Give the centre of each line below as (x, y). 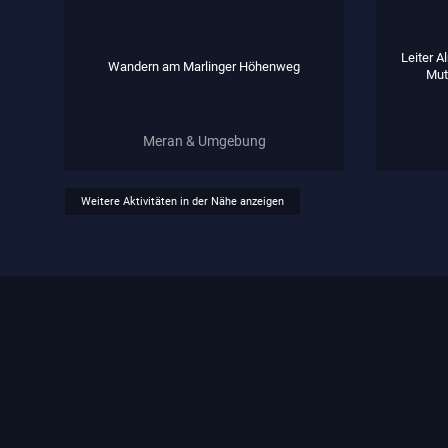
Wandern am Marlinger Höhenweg (204, 66)
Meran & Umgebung (204, 140)
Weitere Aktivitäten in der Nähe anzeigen (182, 202)
